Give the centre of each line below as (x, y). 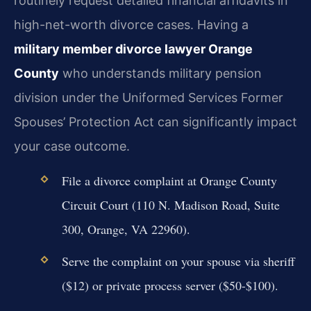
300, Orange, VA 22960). (126, 229)
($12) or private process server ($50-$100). (170, 286)
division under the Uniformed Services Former (149, 97)
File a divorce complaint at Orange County (169, 180)
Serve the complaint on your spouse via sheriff (178, 261)
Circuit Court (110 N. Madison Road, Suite (170, 204)
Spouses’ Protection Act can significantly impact (155, 121)
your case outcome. (72, 146)
